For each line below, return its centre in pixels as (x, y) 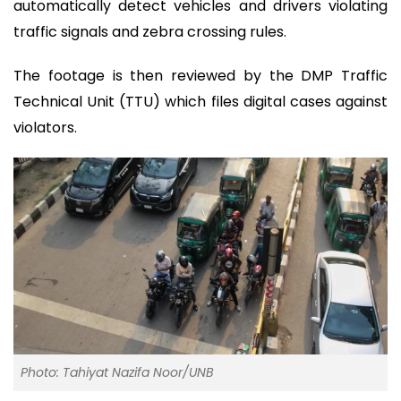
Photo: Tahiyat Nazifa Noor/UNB (117, 373)
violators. (45, 127)
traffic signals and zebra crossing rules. (150, 32)
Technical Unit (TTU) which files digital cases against (200, 101)
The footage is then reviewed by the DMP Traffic (200, 75)
